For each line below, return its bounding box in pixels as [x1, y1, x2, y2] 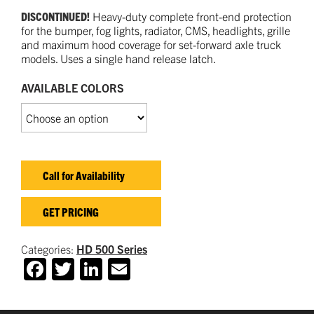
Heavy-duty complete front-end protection [90, 8, 292, 23]
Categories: [21, 241, 76, 256]
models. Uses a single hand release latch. [21, 50, 216, 65]
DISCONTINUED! [21, 8, 90, 23]
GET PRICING [43, 204, 99, 219]
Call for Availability [43, 168, 125, 182]
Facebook [46, 255, 140, 284]
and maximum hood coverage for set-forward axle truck [21, 36, 281, 51]
